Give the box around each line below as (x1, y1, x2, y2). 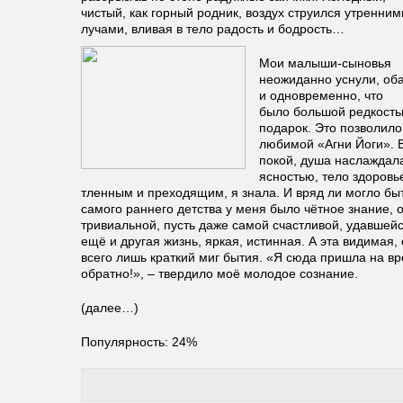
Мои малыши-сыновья (259, 56, 391, 70)
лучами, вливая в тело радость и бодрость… (81, 22, 345, 36)
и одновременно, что (259, 88, 383, 103)
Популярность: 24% (81, 335, 197, 349)
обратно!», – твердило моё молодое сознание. (81, 266, 358, 281)
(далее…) (81, 300, 139, 315)
